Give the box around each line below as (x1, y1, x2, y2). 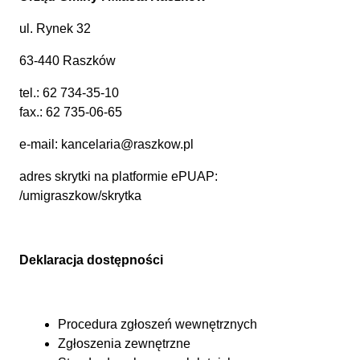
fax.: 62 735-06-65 (19, 105, 122, 120)
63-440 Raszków (19, 54, 116, 68)
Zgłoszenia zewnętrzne (58, 337, 190, 351)
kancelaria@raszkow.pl (61, 137, 194, 152)
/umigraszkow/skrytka (19, 189, 141, 203)
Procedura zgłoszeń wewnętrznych (58, 317, 257, 332)
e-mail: (19, 137, 61, 152)
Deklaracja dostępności (19, 253, 163, 268)
